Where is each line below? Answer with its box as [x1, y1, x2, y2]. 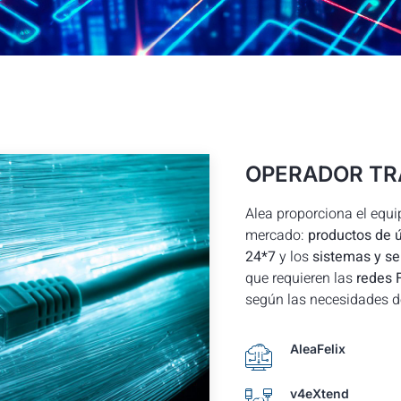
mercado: [245, 224, 308, 246]
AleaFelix [290, 341, 346, 357]
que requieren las [245, 267, 356, 289]
